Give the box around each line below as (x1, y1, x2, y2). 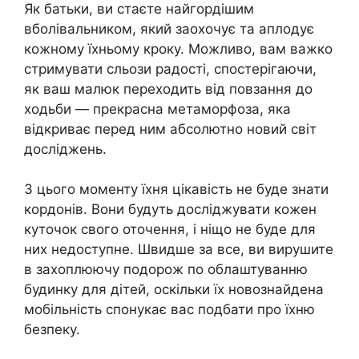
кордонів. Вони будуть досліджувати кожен (24, 201, 317, 218)
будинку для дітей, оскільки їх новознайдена (24, 281, 324, 298)
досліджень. (24, 140, 107, 157)
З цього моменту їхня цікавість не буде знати (24, 181, 329, 198)
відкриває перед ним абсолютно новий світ (24, 120, 317, 137)
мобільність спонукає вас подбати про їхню (24, 301, 315, 318)
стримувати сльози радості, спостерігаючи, (24, 60, 317, 77)
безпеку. (24, 321, 80, 338)
